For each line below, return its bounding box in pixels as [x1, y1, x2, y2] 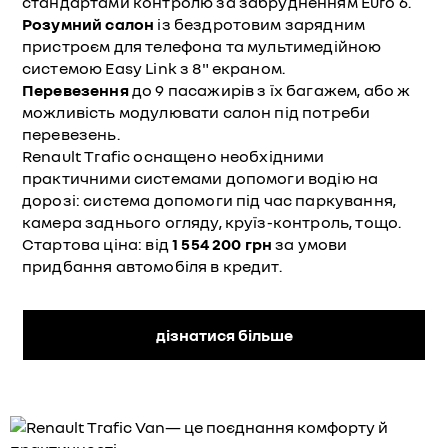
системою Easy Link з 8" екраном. [22, 58, 286, 78]
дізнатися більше [155, 325, 293, 345]
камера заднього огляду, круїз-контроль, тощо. [22, 212, 402, 232]
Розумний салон [22, 14, 158, 34]
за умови [275, 234, 348, 254]
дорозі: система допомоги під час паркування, [22, 190, 397, 210]
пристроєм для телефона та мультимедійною [22, 36, 382, 56]
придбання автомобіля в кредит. [22, 256, 282, 276]
